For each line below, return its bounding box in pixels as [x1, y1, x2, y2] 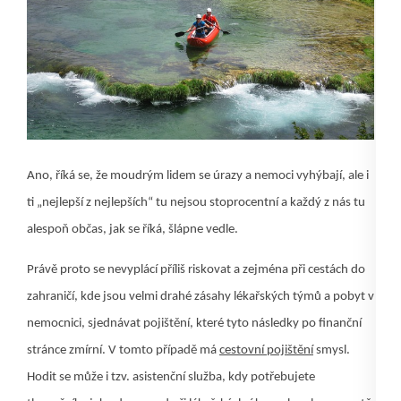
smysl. [313, 344, 350, 358]
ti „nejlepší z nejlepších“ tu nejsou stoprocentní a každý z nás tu [27, 196, 365, 210]
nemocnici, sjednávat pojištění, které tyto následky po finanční [27, 317, 362, 331]
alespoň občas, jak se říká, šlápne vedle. [27, 223, 238, 237]
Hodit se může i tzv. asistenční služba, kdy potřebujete [27, 371, 315, 385]
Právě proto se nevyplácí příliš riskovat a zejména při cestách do [27, 263, 365, 277]
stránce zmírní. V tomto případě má [27, 344, 219, 358]
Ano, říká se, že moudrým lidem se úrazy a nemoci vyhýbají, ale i [27, 169, 369, 183]
